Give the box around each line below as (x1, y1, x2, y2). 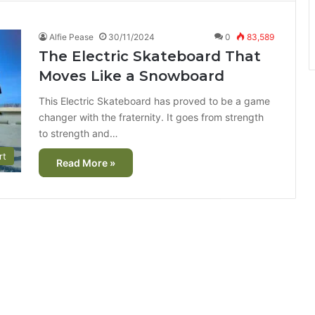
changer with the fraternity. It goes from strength (39, 111, 264, 123)
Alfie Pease (49, 32, 94, 42)
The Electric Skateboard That (39, 48, 261, 65)
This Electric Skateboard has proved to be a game (39, 95, 270, 107)
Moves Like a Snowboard (39, 67, 224, 84)
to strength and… (39, 127, 118, 139)
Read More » (56, 157, 115, 169)
